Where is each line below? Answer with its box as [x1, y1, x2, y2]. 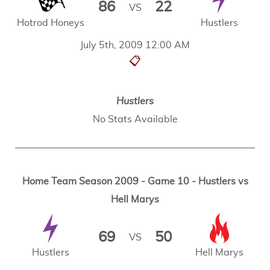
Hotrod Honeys [16, 17, 84, 28]
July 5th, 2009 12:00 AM [80, 40, 190, 51]
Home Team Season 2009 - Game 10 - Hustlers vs [22, 177, 248, 187]
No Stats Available [92, 115, 178, 125]
